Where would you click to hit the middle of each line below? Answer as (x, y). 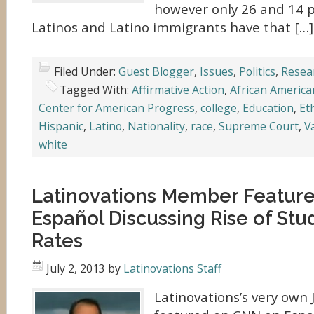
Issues (217, 71)
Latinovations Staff (172, 268)
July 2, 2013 (76, 268)
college (219, 108)
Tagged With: (96, 90)
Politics (257, 71)
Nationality (156, 126)
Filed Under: (86, 71)
